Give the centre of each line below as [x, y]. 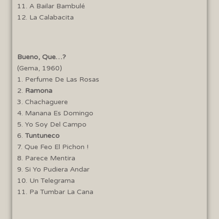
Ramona [39, 90]
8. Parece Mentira [46, 158]
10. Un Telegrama [46, 180]
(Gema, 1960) [40, 68]
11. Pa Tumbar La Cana [55, 192]
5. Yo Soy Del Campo [52, 124]
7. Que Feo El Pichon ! [53, 147]
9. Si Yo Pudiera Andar [53, 169]
